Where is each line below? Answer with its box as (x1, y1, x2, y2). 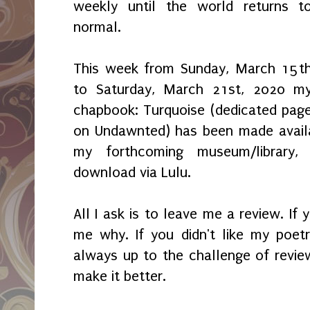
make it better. (73, 267, 170, 284)
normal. (73, 18, 121, 35)
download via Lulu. (73, 163, 191, 181)
